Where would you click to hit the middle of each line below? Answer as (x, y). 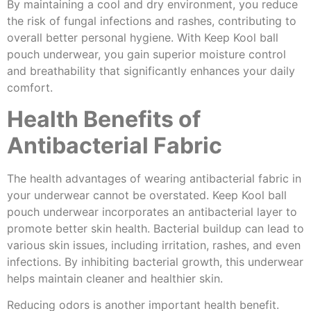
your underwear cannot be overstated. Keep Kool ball (147, 195)
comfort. (30, 88)
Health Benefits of (104, 119)
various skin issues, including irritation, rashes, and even (154, 245)
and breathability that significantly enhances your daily (151, 71)
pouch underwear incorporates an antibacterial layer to (152, 211)
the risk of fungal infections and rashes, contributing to (152, 21)
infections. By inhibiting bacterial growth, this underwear (155, 261)
